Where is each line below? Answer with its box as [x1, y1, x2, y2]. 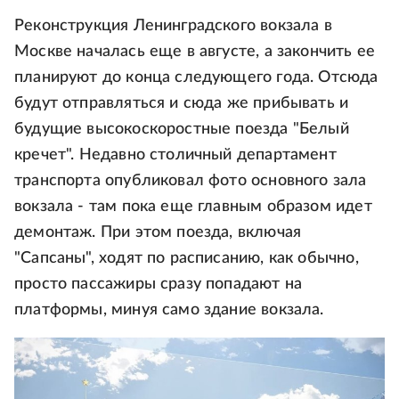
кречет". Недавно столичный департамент [14, 147, 337, 164]
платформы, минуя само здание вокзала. [14, 302, 324, 319]
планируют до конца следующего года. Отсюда [14, 69, 379, 86]
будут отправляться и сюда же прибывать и [14, 95, 349, 112]
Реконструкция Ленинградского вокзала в [14, 18, 332, 35]
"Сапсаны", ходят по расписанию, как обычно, [14, 250, 359, 267]
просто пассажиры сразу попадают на [14, 276, 303, 293]
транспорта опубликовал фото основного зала [14, 173, 367, 190]
